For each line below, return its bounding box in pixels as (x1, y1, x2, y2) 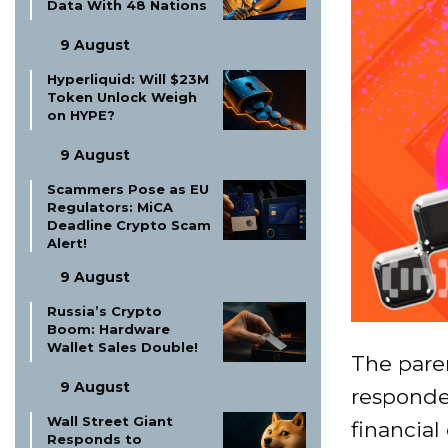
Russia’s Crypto (47, 303, 162, 319)
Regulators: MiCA (47, 199, 173, 215)
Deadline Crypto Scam (47, 217, 211, 233)
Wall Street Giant (47, 413, 173, 429)
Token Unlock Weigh (47, 89, 197, 105)
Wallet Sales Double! (47, 339, 198, 355)
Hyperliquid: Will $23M (47, 71, 209, 87)
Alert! (47, 235, 87, 251)
